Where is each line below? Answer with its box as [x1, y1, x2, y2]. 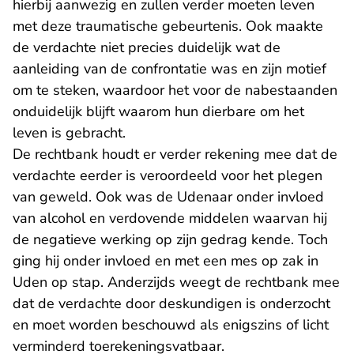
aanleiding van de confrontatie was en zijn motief [13, 59, 326, 78]
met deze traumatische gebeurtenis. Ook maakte [13, 17, 323, 36]
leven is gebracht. [13, 123, 126, 142]
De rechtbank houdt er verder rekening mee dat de [13, 145, 337, 164]
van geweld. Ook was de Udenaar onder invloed [13, 187, 324, 206]
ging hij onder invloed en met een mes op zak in [13, 251, 318, 270]
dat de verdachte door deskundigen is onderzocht [13, 294, 330, 313]
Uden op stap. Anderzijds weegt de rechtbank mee [13, 273, 340, 292]
